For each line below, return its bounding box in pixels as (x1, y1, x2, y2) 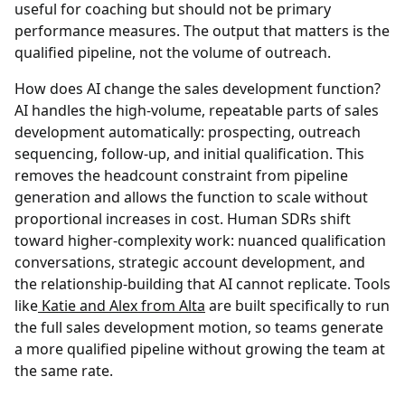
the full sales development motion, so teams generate (14, 317, 383, 338)
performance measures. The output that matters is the (14, 21, 390, 42)
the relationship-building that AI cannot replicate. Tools (14, 274, 391, 295)
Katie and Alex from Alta (38, 296, 205, 316)
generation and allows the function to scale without (14, 187, 368, 208)
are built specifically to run (205, 296, 390, 316)
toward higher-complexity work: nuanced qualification (14, 231, 386, 251)
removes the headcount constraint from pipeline (14, 165, 348, 186)
